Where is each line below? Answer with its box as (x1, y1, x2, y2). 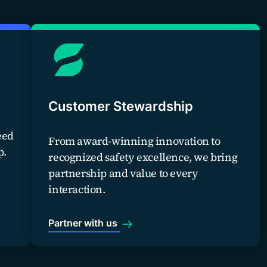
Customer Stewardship (48, 98, 194, 114)
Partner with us (48, 217, 120, 229)
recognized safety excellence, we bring (48, 150, 238, 164)
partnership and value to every (48, 166, 198, 181)
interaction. (48, 182, 105, 197)
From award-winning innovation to (48, 133, 221, 148)
